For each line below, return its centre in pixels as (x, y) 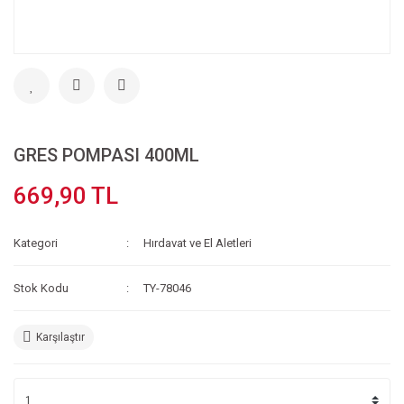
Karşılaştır (60, 337)
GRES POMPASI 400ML (106, 155)
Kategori (36, 243)
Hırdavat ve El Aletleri (198, 243)
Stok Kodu (41, 288)
